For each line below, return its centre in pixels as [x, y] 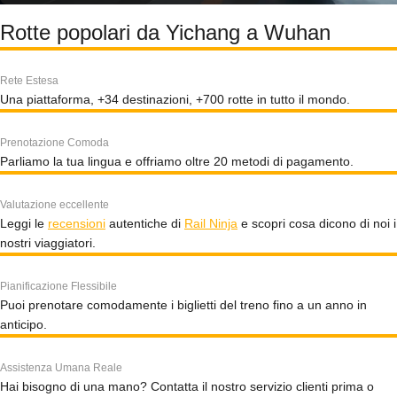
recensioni [77, 223]
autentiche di [145, 223]
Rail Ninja [211, 223]
